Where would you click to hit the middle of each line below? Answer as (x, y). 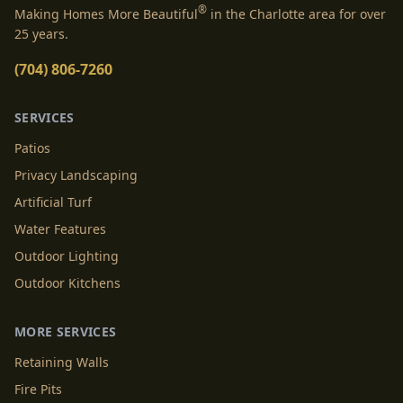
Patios (32, 148)
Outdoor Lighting (67, 255)
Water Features (60, 228)
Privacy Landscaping (76, 175)
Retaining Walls (62, 362)
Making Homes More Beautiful (106, 13)
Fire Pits (38, 389)
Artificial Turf (53, 201)
